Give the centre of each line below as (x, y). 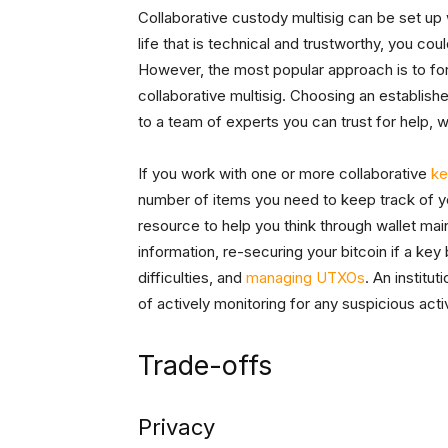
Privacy (176, 427)
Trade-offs (205, 366)
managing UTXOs (305, 278)
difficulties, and (192, 278)
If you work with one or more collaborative (284, 174)
